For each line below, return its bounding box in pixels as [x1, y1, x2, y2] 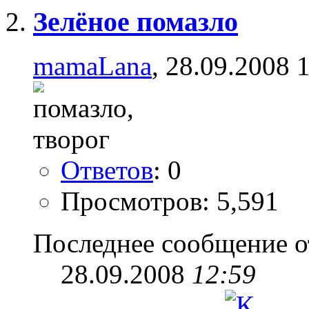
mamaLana [33, 51, 152, 81]
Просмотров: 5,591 [61, 186, 279, 217]
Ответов [61, 155, 153, 186]
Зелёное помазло [33, 6, 238, 37]
